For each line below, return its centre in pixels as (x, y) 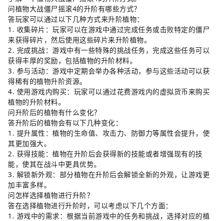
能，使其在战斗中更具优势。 (55, 164)
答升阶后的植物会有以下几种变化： (65, 123)
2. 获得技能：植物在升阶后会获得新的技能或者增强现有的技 (105, 154)
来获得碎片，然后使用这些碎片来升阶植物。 (79, 40)
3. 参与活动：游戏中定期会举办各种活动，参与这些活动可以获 (109, 71)
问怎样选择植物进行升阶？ (51, 195)
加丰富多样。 (29, 185)
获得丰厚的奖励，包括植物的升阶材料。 (72, 60)
